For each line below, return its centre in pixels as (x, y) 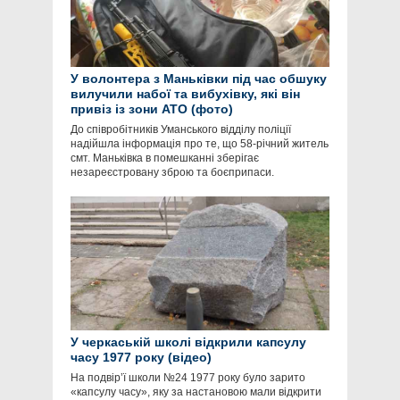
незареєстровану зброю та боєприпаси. (172, 173)
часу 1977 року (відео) (141, 358)
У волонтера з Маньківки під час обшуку (199, 79)
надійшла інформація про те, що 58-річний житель (200, 144)
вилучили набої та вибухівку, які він (185, 94)
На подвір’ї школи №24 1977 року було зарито (188, 378)
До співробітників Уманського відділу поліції (181, 130)
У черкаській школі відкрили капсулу (188, 342)
